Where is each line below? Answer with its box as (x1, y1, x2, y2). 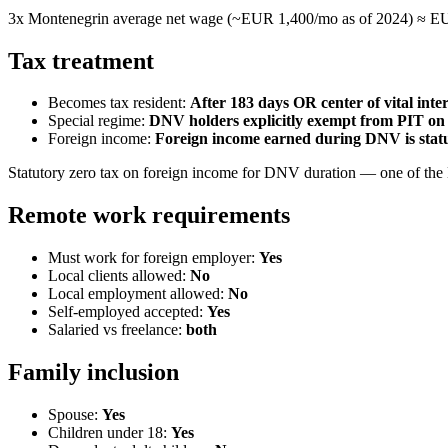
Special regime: (48, 112, 149, 130)
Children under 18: (48, 424, 171, 442)
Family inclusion (8, 359, 179, 386)
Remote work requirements (8, 202, 290, 229)
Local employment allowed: (48, 285, 228, 303)
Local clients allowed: (48, 267, 190, 285)
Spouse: (48, 406, 102, 424)
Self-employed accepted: (48, 303, 207, 321)
